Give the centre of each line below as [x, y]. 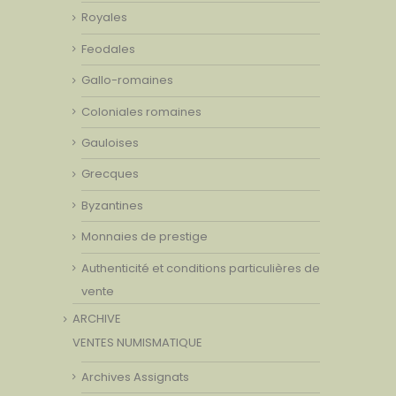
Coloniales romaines [141, 111]
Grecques [110, 174]
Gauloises [110, 143]
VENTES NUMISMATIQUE [137, 342]
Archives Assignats [135, 377]
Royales [104, 18]
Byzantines [112, 205]
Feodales [108, 49]
